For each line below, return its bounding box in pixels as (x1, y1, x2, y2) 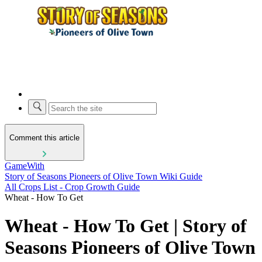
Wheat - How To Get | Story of (5, 215, 247, 237)
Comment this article (9, 133, 80, 143)
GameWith (5, 160, 44, 171)
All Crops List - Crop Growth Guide (5, 181, 140, 192)
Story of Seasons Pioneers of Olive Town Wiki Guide (5, 171, 202, 181)
